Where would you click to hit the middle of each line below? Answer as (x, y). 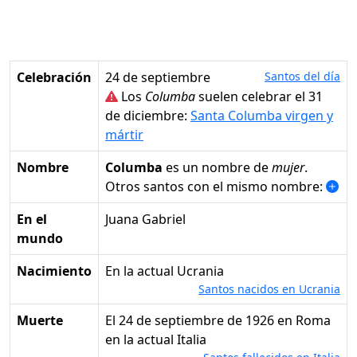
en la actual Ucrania (168, 271)
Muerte (40, 321)
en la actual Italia (156, 340)
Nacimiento (54, 271)
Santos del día (302, 76)
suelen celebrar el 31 (259, 97)
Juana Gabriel (145, 220)
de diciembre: (148, 116)
